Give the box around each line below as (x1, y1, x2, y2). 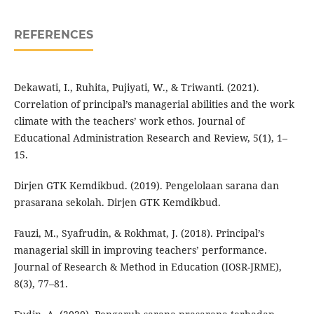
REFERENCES (13, 28, 93, 42)
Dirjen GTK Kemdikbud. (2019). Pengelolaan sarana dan (13, 179, 279, 193)
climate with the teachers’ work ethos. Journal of (13, 114, 245, 128)
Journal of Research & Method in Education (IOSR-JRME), (13, 260, 282, 274)
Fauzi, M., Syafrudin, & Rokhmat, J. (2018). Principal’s (13, 226, 264, 240)
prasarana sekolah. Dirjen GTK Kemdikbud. (13, 196, 221, 210)
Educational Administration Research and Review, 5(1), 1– (13, 131, 287, 145)
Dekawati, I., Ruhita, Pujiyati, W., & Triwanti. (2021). (13, 81, 259, 95)
